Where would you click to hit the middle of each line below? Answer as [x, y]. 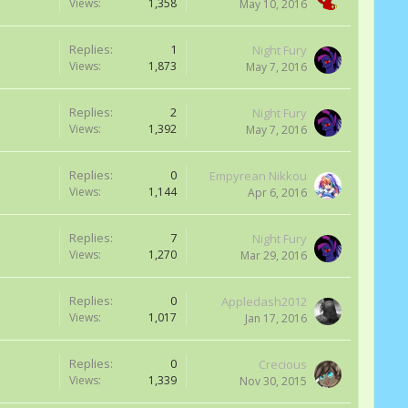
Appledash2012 [264, 301]
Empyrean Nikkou [258, 176]
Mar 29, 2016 [274, 255]
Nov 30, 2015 [273, 381]
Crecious [283, 364]
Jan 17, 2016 [276, 318]
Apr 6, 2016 [277, 193]
